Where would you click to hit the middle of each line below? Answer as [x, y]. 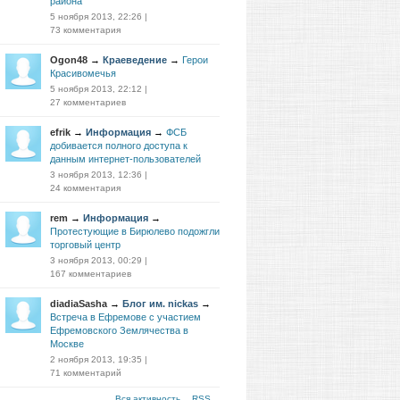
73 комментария [85, 30]
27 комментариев [88, 102]
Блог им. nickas [160, 304]
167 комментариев [91, 274]
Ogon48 [69, 60]
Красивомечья [83, 73]
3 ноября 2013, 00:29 [96, 260]
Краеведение [135, 60]
